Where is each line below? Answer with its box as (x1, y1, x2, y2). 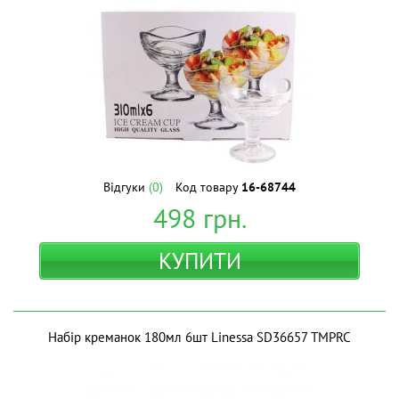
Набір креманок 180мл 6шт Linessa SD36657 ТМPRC (48, 329, 351, 346)
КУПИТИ (158, 247, 241, 275)
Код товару (175, 179, 241, 195)
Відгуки (103, 179, 149, 195)
